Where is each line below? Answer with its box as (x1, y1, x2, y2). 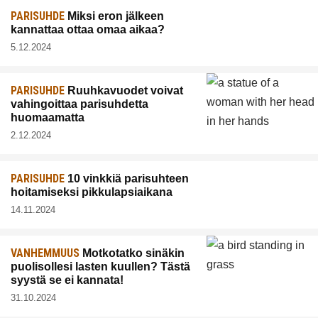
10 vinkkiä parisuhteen (65, 172, 189, 185)
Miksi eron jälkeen (65, 10, 164, 23)
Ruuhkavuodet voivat (65, 84, 183, 97)
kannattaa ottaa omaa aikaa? (11, 23, 165, 36)
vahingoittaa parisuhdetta (11, 98, 148, 111)
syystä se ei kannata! (11, 274, 124, 287)
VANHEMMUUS (11, 246, 79, 261)
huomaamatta (11, 111, 84, 124)
